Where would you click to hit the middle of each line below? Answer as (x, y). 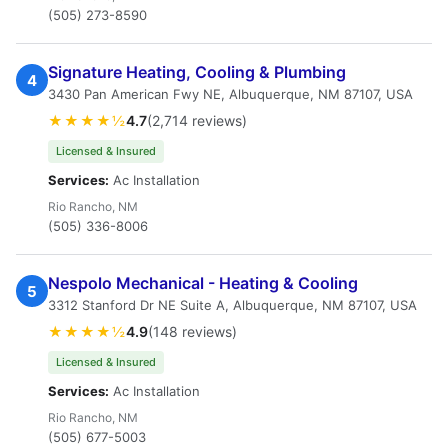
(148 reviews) (192, 331)
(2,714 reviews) (197, 120)
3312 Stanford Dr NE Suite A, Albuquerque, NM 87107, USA (232, 305)
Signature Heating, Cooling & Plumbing (197, 72)
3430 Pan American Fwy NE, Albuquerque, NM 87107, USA (230, 94)
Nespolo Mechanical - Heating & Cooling (203, 283)
